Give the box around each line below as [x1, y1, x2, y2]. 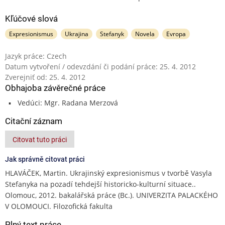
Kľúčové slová [5, 13, 58, 24]
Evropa [166, 29, 186, 38]
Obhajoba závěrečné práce [5, 82, 105, 93]
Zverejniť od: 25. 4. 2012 [5, 72, 85, 82]
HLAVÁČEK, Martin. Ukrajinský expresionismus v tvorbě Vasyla [5, 168, 212, 178]
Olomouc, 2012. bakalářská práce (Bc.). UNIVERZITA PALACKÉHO [5, 190, 218, 200]
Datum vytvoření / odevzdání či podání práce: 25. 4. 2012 [5, 61, 196, 71]
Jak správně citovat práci [5, 155, 85, 163]
